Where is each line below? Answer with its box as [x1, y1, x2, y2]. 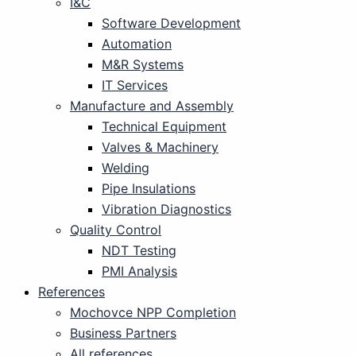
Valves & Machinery [102, 139, 219, 155]
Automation [102, 36, 172, 52]
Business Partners [70, 325, 176, 341]
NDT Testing [102, 242, 176, 258]
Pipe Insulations [102, 180, 195, 196]
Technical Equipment [102, 118, 226, 134]
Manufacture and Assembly [70, 98, 234, 114]
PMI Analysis [102, 263, 177, 279]
